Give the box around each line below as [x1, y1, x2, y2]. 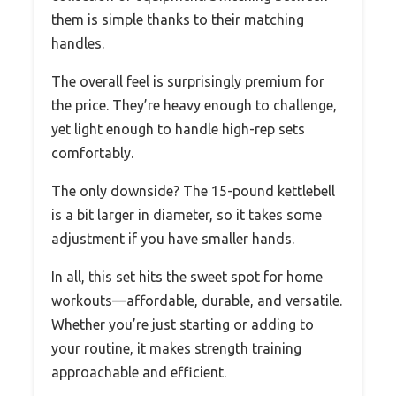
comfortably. [51, 144, 133, 161]
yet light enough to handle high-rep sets [51, 120, 305, 137]
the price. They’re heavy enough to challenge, [51, 96, 337, 113]
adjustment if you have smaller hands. [51, 230, 294, 247]
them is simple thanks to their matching [51, 11, 304, 27]
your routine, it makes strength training [51, 339, 301, 356]
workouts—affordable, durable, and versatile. [51, 292, 342, 308]
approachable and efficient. [51, 363, 226, 380]
